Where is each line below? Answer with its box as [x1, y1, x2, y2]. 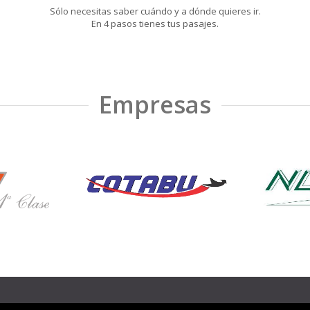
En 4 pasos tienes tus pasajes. [91, 17, 219, 30]
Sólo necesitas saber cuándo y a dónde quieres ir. [49, 5, 261, 17]
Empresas [99, 89, 211, 120]
